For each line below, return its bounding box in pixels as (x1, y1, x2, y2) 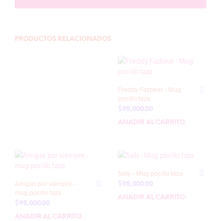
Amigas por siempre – (15, 180, 76, 187)
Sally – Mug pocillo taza (118, 169, 183, 177)
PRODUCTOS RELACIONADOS (15, 36, 111, 42)
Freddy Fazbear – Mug (118, 85, 181, 93)
